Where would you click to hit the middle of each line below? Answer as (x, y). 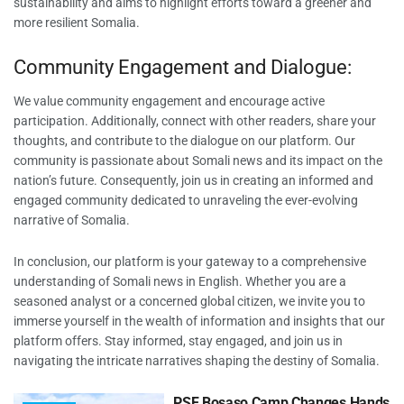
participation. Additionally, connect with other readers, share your (195, 120)
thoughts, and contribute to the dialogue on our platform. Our (184, 140)
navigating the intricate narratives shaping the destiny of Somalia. (197, 361)
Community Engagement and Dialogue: (183, 67)
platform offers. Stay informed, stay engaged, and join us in (178, 341)
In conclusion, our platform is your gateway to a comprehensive (190, 262)
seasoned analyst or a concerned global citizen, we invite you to (189, 302)
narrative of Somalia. (72, 220)
